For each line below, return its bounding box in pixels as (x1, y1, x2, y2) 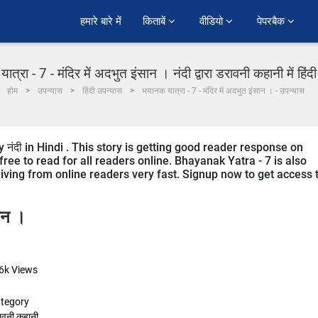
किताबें (143, 13, 168, 29)
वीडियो (199, 13, 226, 29)
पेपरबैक (257, 13, 287, 29)
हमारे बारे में (80, 13, 121, 29)
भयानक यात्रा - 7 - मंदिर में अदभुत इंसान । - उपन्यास (141, 86, 305, 96)
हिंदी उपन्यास (82, 86, 122, 96)
